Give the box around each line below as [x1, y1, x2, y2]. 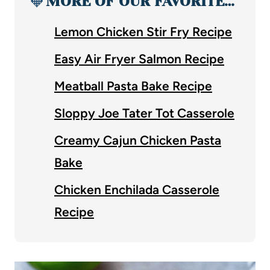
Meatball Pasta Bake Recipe [54, 78, 212, 93]
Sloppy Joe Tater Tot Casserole [54, 105, 234, 121]
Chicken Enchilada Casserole [54, 181, 219, 197]
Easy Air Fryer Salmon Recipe [54, 51, 224, 66]
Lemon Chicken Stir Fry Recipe [54, 24, 232, 39]
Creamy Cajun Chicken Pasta [54, 132, 221, 148]
